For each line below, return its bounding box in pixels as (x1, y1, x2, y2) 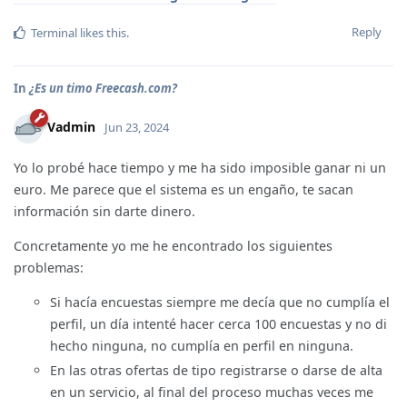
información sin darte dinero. (14, 202, 195, 220)
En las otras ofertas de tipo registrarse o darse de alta (50, 362, 382, 380)
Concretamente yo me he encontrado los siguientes (14, 236, 333, 254)
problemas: (14, 258, 84, 276)
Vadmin (47, 118, 95, 136)
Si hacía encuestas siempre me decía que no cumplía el (50, 293, 390, 312)
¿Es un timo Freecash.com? (29, 79, 177, 96)
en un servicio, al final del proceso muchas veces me (50, 383, 373, 402)
